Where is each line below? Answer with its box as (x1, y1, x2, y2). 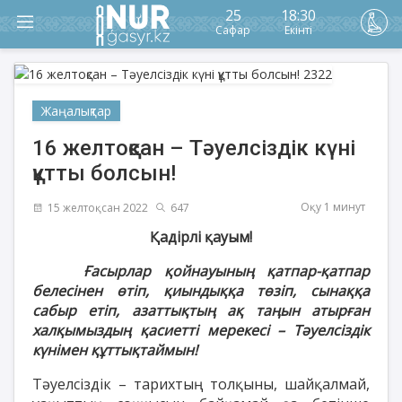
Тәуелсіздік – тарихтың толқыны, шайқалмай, (32, 373, 370, 394)
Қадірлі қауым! (150, 226, 252, 247)
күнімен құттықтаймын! (32, 339, 197, 360)
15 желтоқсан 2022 (48, 199, 148, 215)
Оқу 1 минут (301, 198, 365, 214)
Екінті (284, 22, 312, 38)
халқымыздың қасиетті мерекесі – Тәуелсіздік (32, 319, 370, 340)
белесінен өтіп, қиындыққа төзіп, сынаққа (32, 280, 370, 301)
